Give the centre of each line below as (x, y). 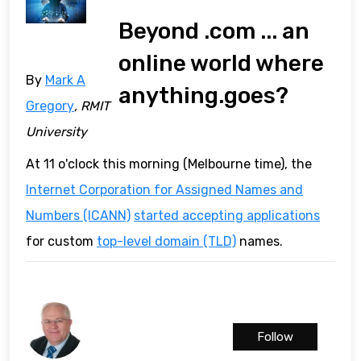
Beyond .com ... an (214, 31)
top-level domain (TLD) (166, 242)
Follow (275, 337)
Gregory (50, 106)
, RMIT (92, 106)
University (56, 132)
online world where (222, 64)
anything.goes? (204, 96)
